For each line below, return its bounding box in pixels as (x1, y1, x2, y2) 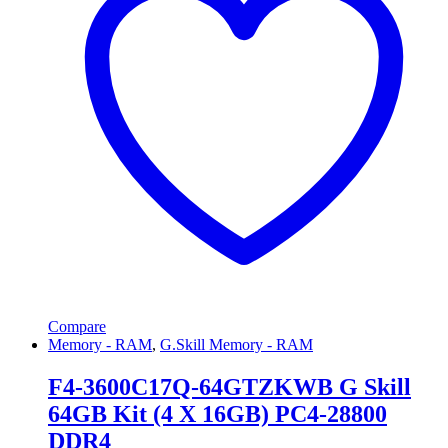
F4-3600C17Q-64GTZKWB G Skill (48, 374, 411, 401)
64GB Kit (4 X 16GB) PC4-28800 (48, 401, 387, 428)
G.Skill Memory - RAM (160, 336, 313, 354)
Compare (48, 318, 106, 336)
